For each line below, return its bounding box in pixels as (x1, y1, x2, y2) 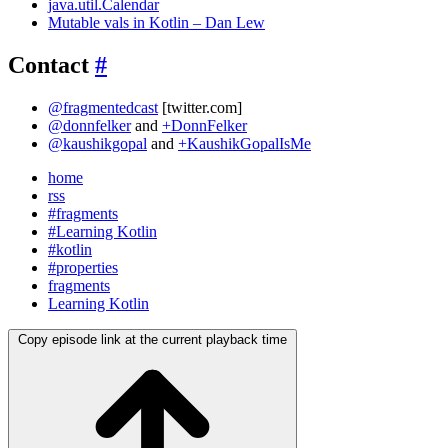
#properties (48, 258, 118, 276)
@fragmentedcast (48, 98, 158, 116)
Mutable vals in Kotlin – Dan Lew (48, 13, 265, 31)
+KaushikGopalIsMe (178, 134, 311, 152)
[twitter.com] (158, 98, 242, 116)
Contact (8, 51, 95, 78)
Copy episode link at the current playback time (18, 331, 287, 347)
